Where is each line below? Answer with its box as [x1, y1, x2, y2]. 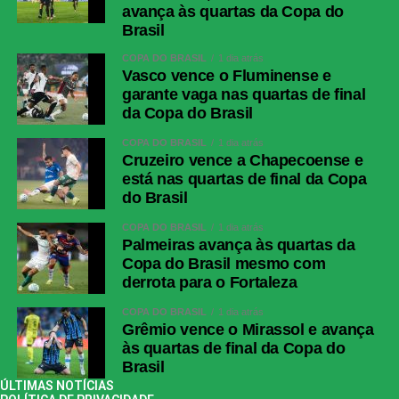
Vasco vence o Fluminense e [121, 67, 331, 85]
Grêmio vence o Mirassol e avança [121, 321, 374, 339]
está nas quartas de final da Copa [121, 170, 367, 189]
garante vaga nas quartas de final [121, 85, 366, 104]
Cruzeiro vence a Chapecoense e [121, 151, 363, 170]
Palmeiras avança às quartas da [121, 236, 355, 255]
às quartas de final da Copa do [121, 339, 346, 358]
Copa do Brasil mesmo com [121, 255, 326, 273]
